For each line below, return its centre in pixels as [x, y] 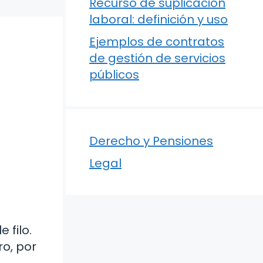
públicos [114, 74]
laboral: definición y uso [159, 19]
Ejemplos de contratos [157, 41]
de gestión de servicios [157, 58]
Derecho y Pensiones [151, 141]
